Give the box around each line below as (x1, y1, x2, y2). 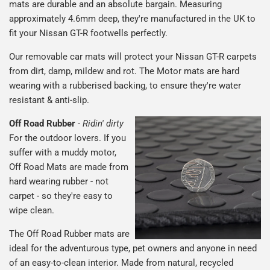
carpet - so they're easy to (9, 190, 113, 201)
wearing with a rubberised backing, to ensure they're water (9, 80, 241, 91)
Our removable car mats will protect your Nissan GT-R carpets (9, 51, 257, 62)
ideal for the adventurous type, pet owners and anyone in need (9, 242, 257, 254)
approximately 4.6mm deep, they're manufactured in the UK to (9, 13, 256, 24)
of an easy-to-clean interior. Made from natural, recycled (9, 257, 233, 268)
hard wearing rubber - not (9, 175, 108, 187)
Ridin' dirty (83, 118, 124, 129)
